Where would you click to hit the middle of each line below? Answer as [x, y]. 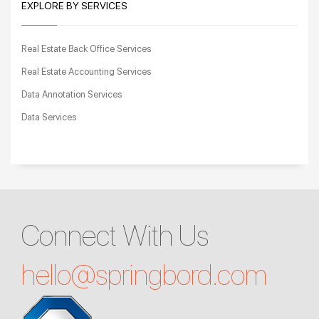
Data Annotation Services [72, 95]
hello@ [58, 274]
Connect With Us [115, 235]
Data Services [49, 117]
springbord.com [181, 274]
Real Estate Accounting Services [86, 72]
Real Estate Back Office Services [86, 49]
